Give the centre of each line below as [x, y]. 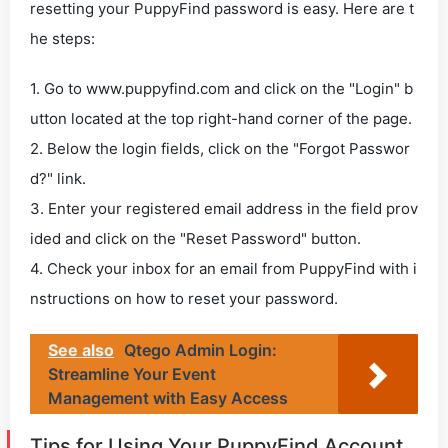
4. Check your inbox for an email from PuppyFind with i [223, 268]
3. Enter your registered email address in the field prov [224, 208]
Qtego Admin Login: [200, 350]
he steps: [62, 38]
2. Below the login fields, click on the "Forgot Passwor [220, 148]
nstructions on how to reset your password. [184, 298]
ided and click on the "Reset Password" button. [195, 238]
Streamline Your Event [132, 374]
